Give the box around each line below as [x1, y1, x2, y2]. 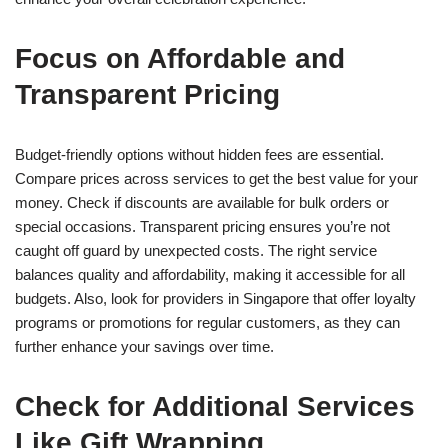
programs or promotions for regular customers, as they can [15, 313, 400, 331]
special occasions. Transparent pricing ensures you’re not [15, 217, 390, 235]
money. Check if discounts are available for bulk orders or [15, 193, 389, 211]
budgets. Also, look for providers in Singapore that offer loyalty [15, 289, 416, 307]
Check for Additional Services [15, 390, 415, 422]
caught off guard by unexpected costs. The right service [15, 241, 377, 259]
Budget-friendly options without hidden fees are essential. [15, 145, 384, 163]
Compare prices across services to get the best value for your [15, 169, 418, 187]
